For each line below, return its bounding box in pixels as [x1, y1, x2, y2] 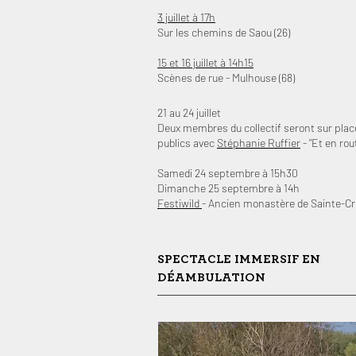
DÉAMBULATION [157, 271, 265, 284]
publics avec [157, 136, 217, 149]
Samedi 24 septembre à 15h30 [157, 166, 298, 180]
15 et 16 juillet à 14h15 [157, 56, 253, 69]
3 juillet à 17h [157, 10, 215, 24]
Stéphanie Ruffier [217, 136, 300, 149]
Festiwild [157, 196, 202, 210]
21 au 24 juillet [157, 106, 221, 119]
